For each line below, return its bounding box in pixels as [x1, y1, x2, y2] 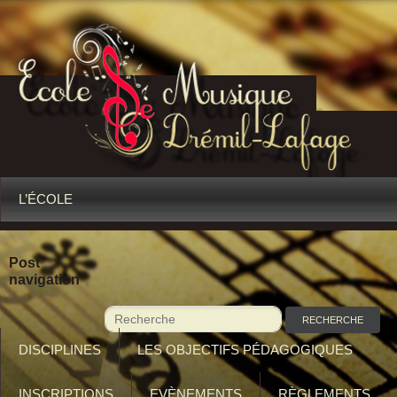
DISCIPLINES [19, 342, 101, 357]
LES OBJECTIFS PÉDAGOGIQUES [137, 342, 353, 357]
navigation [9, 271, 80, 287]
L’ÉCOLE [19, 191, 73, 206]
